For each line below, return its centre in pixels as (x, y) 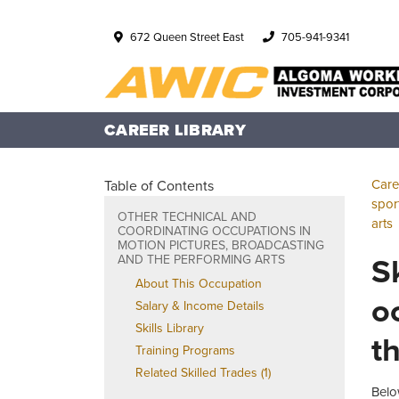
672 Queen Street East (187, 37)
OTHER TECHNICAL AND (187, 216)
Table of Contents (159, 185)
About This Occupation (199, 283)
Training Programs (185, 350)
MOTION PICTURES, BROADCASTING (221, 245)
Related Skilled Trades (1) (203, 372)
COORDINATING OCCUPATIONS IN (214, 231)
